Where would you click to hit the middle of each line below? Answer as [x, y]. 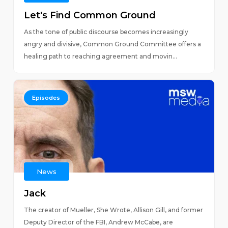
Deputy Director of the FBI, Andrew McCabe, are [98, 222]
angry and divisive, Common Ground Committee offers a [112, 44]
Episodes [46, 98]
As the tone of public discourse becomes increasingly [106, 32]
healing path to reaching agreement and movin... [100, 56]
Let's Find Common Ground [90, 15]
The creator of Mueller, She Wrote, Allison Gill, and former [113, 210]
